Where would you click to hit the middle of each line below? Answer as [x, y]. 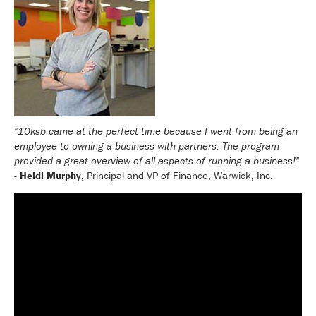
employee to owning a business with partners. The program [147, 145]
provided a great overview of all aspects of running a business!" [157, 160]
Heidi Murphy [50, 175]
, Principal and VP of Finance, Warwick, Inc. [177, 175]
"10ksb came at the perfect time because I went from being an [156, 130]
